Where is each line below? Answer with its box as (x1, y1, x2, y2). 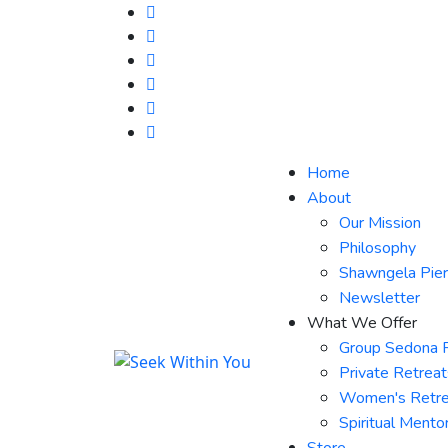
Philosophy (339, 237, 416, 259)
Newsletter (339, 287, 420, 309)
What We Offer (307, 312, 417, 334)
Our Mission (339, 212, 421, 234)
